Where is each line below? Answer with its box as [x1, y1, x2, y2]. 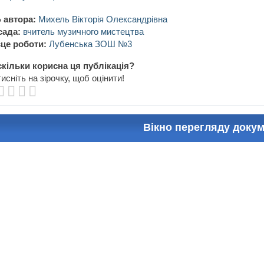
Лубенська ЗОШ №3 [49, 38, 132, 49]
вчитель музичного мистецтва [23, 26, 144, 37]
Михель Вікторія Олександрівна [38, 14, 167, 24]
